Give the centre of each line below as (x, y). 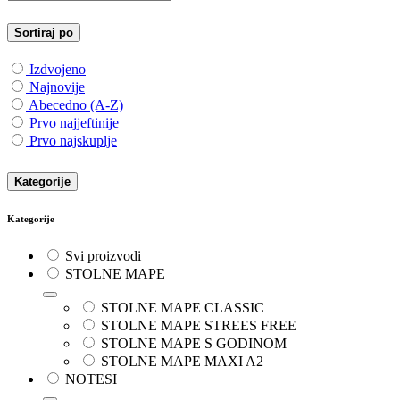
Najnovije (57, 87)
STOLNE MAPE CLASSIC (183, 308)
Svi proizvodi (103, 256)
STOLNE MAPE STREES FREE (199, 326)
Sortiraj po (44, 33)
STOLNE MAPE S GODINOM (194, 344)
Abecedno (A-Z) (76, 105)
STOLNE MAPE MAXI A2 (182, 362)
